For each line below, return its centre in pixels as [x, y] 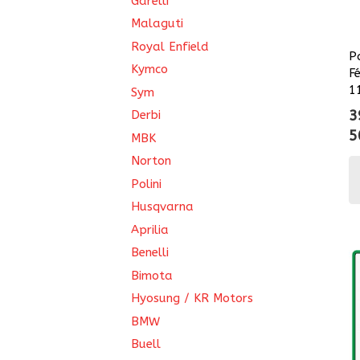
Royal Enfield [170, 46]
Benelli [150, 252]
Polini [146, 184]
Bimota [152, 275]
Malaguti [157, 23]
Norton [151, 161]
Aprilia [150, 229]
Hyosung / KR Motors [192, 298]
